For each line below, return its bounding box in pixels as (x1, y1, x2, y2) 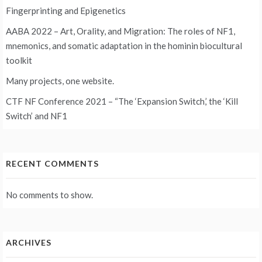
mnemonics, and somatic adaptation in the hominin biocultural (6, 40, 242, 51)
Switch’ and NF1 (6, 111, 67, 122)
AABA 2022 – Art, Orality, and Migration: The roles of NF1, (6, 26, 235, 37)
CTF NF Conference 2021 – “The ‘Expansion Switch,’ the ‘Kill (6, 96, 238, 107)
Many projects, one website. (6, 75, 114, 87)
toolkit (6, 55, 32, 66)
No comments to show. (6, 189, 93, 201)
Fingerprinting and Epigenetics (6, 5, 126, 16)
